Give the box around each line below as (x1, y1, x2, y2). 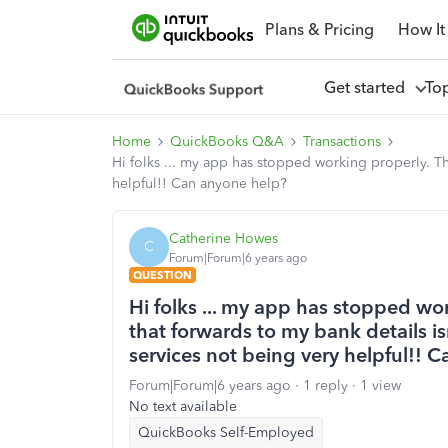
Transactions (303, 133, 381, 150)
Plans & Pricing (264, 19, 374, 39)
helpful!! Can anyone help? (112, 175, 287, 192)
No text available (129, 398, 237, 415)
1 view (360, 377, 401, 394)
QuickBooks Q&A (170, 133, 284, 150)
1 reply (303, 377, 348, 394)
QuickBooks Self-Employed (138, 424, 314, 441)
